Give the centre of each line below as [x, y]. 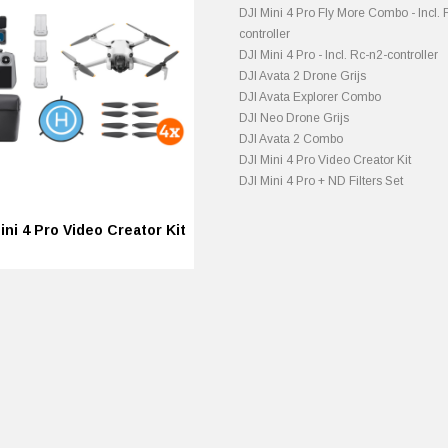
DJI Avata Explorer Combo [310, 97]
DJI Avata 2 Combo [291, 139]
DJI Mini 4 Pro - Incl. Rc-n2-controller [338, 55]
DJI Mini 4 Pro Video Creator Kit [325, 160]
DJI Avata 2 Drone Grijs [302, 76]
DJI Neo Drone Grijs [294, 118]
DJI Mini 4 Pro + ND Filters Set [321, 181]
